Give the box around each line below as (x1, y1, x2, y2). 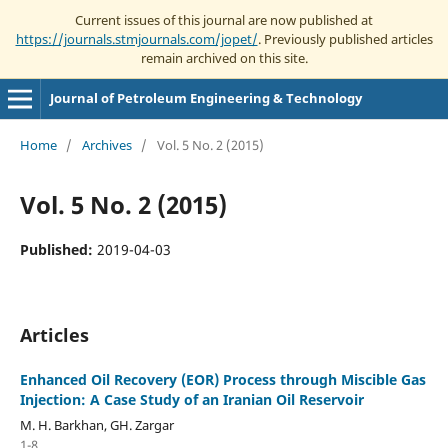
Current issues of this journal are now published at (75, 10, 373, 29)
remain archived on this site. (140, 48, 308, 67)
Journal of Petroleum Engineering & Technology (49, 89, 362, 107)
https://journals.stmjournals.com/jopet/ (15, 29, 258, 48)
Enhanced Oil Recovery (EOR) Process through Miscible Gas (19, 369, 426, 389)
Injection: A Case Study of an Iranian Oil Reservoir (19, 389, 364, 409)
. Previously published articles (257, 29, 433, 48)
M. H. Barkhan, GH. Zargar (19, 415, 174, 434)
